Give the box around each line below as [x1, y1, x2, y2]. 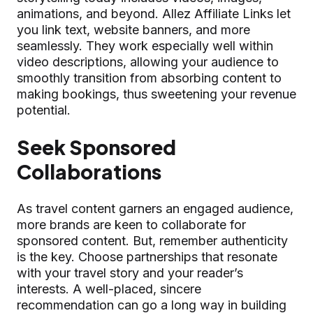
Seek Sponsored [17, 134, 176, 159]
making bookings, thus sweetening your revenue [17, 86, 296, 101]
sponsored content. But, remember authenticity [17, 233, 288, 248]
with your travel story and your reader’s [17, 265, 243, 280]
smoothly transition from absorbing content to [17, 70, 282, 85]
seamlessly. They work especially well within [17, 38, 273, 53]
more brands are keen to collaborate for [17, 217, 246, 232]
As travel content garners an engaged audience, [17, 201, 293, 216]
